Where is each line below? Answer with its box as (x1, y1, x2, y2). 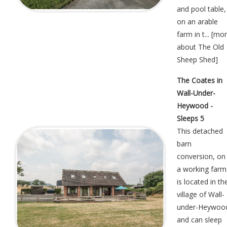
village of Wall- (177, 190, 224, 200)
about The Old (177, 42, 224, 52)
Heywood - (177, 101, 213, 111)
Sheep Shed (177, 55, 215, 65)
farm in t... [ (177, 29, 213, 40)
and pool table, (177, 4, 226, 14)
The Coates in (177, 75, 222, 86)
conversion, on (177, 152, 225, 162)
